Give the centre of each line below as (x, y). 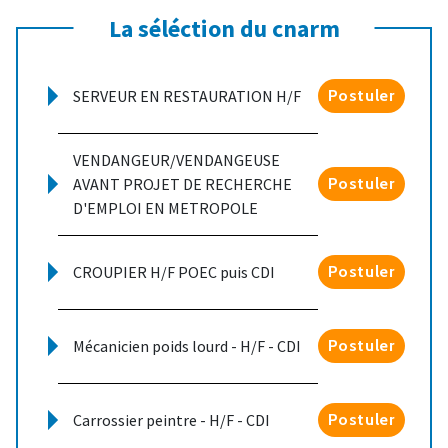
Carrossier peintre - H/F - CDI (171, 420)
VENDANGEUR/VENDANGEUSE (176, 160)
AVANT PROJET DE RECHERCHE (182, 184)
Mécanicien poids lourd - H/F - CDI (187, 346)
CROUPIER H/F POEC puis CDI (174, 272)
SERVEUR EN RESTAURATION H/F (187, 96)
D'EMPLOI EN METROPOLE (165, 208)
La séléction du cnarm (224, 28)
